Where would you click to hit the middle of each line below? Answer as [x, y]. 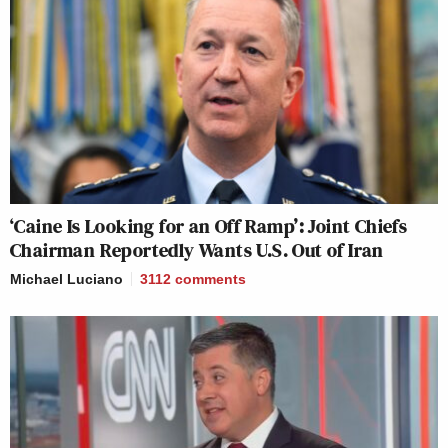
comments [210, 279]
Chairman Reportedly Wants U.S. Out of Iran [197, 250]
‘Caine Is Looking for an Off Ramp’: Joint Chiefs [209, 226]
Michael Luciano [66, 279]
